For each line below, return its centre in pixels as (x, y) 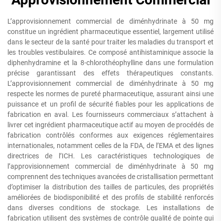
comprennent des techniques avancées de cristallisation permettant (110, 177)
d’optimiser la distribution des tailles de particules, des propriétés (110, 187)
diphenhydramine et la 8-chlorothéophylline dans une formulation (110, 63)
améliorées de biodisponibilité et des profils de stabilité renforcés (110, 197)
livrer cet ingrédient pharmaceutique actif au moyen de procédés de (110, 125)
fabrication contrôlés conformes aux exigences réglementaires (110, 135)
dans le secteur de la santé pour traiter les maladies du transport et (110, 42)
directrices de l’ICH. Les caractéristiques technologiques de (110, 156)
